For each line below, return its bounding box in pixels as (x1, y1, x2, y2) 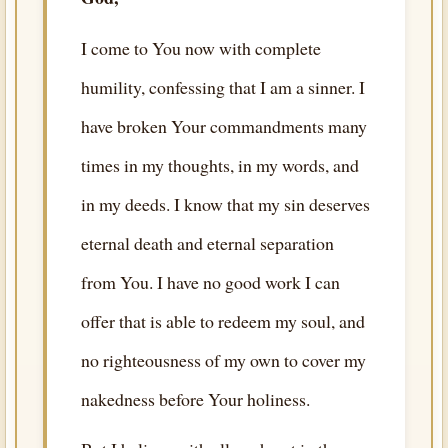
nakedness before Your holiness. (80, 386, 310, 411)
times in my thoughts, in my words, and (80, 152, 359, 177)
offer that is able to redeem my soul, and (80, 308, 365, 333)
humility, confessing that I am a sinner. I (80, 74, 365, 99)
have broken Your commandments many (80, 113, 367, 138)
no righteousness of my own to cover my (80, 347, 366, 372)
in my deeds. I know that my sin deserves (80, 191, 370, 216)
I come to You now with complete (80, 35, 321, 60)
